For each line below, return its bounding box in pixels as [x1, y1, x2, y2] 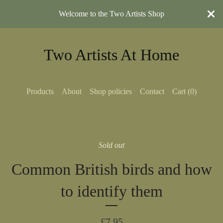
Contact [140, 87, 164, 96]
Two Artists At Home [44, 46, 179, 64]
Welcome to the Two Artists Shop [59, 9, 164, 18]
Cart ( [172, 87, 190, 96]
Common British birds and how [11, 160, 212, 178]
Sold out [99, 141, 124, 149]
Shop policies [90, 87, 132, 96]
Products [26, 87, 54, 96]
